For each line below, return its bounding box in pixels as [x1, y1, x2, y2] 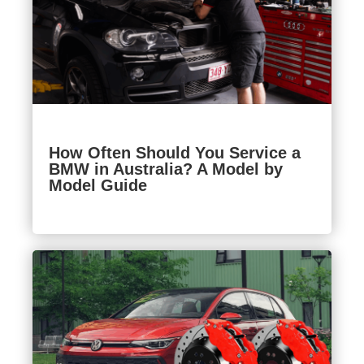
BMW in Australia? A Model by [49, 159, 283, 178]
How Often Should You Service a [49, 143, 301, 162]
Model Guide [49, 175, 147, 194]
